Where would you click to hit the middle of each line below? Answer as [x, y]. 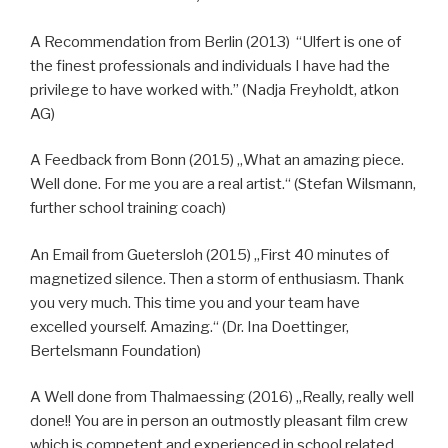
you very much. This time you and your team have [195, 302]
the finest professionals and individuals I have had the [210, 65]
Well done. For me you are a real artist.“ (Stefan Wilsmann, [223, 184]
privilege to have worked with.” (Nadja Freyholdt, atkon [214, 89]
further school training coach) [128, 208]
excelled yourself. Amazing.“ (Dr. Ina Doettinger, [189, 326]
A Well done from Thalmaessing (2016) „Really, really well [222, 397]
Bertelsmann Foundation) [115, 350]
